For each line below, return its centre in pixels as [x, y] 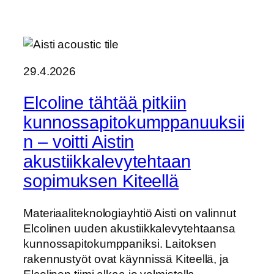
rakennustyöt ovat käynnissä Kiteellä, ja [126, 259]
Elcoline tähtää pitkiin [105, 103]
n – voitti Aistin [79, 142]
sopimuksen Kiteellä [101, 181]
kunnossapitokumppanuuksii [134, 123]
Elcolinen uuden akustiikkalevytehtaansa [130, 228]
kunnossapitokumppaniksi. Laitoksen [120, 243]
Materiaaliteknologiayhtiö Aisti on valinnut [130, 213]
